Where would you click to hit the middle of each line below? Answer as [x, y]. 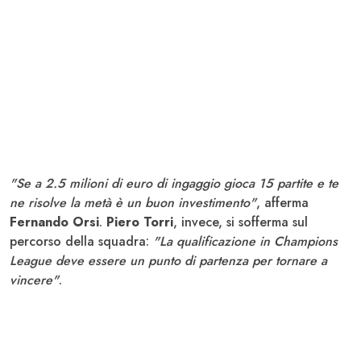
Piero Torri [140, 222]
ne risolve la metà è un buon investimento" [133, 202]
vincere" [34, 280]
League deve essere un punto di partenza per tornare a [168, 260]
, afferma [282, 202]
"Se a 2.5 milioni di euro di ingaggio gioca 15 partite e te [174, 183]
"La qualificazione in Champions [245, 241]
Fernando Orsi [54, 222]
